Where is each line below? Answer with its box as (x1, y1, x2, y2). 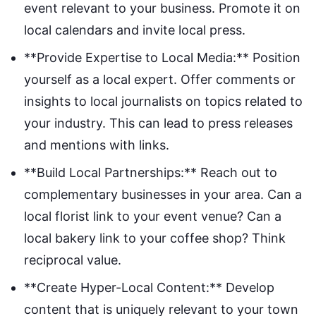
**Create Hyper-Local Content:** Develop (24, 279, 274, 295)
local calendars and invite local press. (24, 22, 245, 37)
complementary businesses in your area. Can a (24, 186, 302, 202)
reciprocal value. (24, 252, 121, 267)
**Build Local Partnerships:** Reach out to (24, 164, 277, 180)
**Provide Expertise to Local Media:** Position (24, 49, 300, 65)
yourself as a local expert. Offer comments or (24, 71, 296, 87)
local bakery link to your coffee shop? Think (24, 230, 286, 245)
